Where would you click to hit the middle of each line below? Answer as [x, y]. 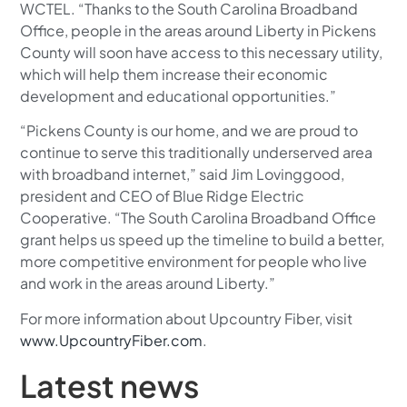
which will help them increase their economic [174, 74]
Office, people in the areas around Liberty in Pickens [199, 30]
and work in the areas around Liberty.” [148, 283]
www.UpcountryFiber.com [112, 340]
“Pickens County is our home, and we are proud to [189, 131]
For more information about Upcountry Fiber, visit [187, 318]
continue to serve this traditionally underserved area [197, 153]
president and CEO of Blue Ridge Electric [163, 196]
